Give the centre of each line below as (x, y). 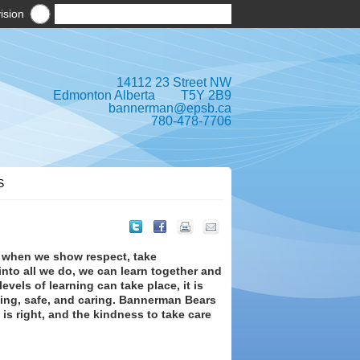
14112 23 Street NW (174, 82)
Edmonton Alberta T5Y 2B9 (142, 95)
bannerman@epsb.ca (170, 108)
